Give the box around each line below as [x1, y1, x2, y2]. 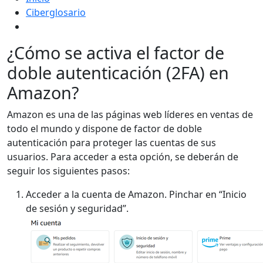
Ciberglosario [26, 6, 86, 19]
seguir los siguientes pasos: [7, 164, 130, 178]
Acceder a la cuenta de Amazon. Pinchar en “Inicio [26, 188, 247, 201]
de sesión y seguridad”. [26, 202, 129, 215]
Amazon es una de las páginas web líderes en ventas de [7, 108, 253, 122]
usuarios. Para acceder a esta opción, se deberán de [7, 150, 238, 164]
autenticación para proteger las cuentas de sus [7, 136, 216, 150]
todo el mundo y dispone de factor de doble [7, 122, 202, 136]
